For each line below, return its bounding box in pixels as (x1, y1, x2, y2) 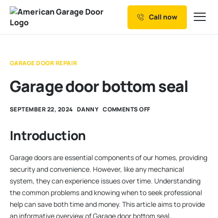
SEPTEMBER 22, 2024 (10, 105, 73, 113)
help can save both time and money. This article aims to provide (10, 199, 205, 209)
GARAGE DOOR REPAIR (10, 59, 77, 67)
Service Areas (12, 91, 72, 103)
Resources (12, 69, 58, 81)
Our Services (12, 24, 67, 36)
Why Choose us (12, 46, 78, 58)
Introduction (10, 127, 86, 144)
